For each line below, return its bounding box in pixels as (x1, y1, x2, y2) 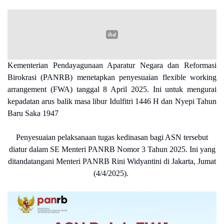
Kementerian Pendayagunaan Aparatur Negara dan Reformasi (7, 61, 216, 70)
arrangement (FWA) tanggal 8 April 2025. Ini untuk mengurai (7, 85, 216, 94)
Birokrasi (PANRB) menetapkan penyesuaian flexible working (7, 73, 216, 82)
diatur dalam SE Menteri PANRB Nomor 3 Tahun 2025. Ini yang (8, 145, 215, 154)
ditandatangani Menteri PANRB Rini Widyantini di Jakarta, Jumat (8, 157, 216, 166)
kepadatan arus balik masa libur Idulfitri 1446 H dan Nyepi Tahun (7, 97, 216, 106)
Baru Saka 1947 (7, 109, 58, 118)
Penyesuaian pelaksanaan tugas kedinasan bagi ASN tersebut (16, 133, 208, 142)
